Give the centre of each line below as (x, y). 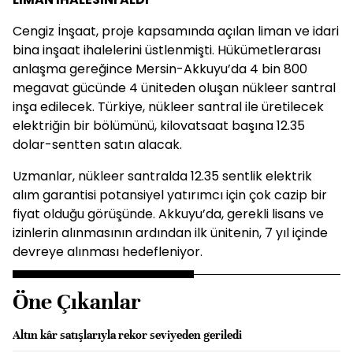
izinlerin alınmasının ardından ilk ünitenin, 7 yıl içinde (170, 233)
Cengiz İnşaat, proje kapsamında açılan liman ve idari (176, 31)
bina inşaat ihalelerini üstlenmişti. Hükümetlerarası (167, 50)
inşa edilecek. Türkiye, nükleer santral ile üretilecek (168, 107)
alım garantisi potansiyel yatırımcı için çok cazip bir (170, 195)
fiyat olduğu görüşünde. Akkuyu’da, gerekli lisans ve (168, 214)
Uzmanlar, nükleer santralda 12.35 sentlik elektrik (162, 176)
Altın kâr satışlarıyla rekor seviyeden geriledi (127, 335)
